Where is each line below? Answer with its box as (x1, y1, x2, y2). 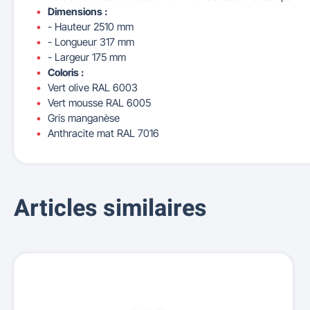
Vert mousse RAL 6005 (48, 97, 154, 109)
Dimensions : (48, 6, 107, 17)
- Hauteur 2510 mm (48, 21, 134, 33)
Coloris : (48, 66, 86, 78)
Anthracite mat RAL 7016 (48, 127, 162, 139)
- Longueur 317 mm (48, 36, 137, 48)
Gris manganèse (48, 112, 122, 124)
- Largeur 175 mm (48, 51, 126, 63)
